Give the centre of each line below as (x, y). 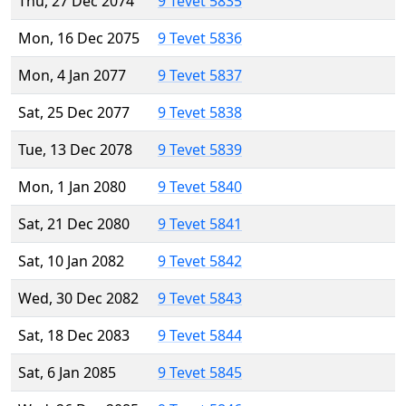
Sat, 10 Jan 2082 (71, 261)
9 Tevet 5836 (200, 39)
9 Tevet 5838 (200, 113)
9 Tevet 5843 (200, 299)
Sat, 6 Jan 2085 (67, 373)
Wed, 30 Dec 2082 (78, 299)
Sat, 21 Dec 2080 (74, 224)
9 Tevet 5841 (200, 224)
